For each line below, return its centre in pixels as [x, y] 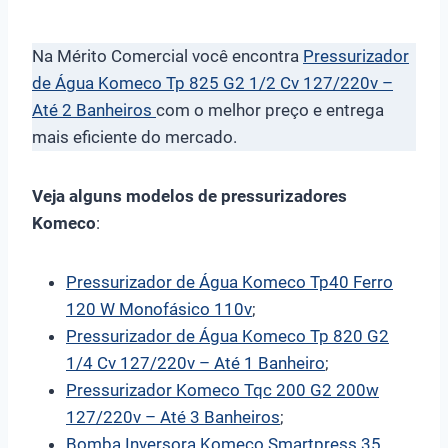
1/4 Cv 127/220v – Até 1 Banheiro [195, 362]
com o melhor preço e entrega [270, 109]
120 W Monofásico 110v [159, 308]
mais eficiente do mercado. [134, 136]
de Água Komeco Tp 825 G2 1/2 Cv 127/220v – [212, 82]
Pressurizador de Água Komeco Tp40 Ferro [229, 281]
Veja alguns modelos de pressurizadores [189, 195]
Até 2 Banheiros [94, 109]
